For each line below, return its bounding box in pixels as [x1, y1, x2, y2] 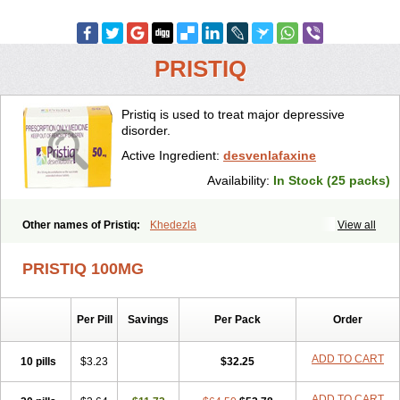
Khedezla [150, 219, 196, 231]
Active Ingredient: [121, 148, 223, 162]
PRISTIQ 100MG [22, 260, 144, 278]
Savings [128, 313, 169, 326]
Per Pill [76, 313, 112, 326]
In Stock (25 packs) [273, 173, 390, 187]
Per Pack [214, 313, 261, 326]
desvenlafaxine [223, 148, 316, 162]
